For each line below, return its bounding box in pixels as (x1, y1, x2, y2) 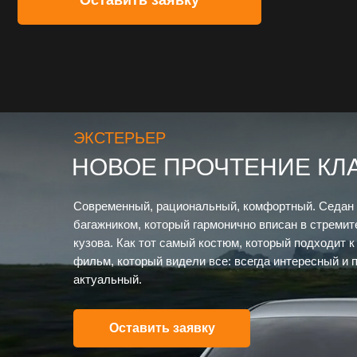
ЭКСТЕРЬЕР (73, 129, 166, 147)
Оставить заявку (108, 321, 215, 335)
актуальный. (73, 273, 142, 286)
